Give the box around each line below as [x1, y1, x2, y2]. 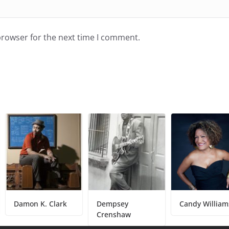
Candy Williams [150, 198, 203, 209]
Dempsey [67, 198, 99, 209]
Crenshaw [67, 209, 102, 219]
